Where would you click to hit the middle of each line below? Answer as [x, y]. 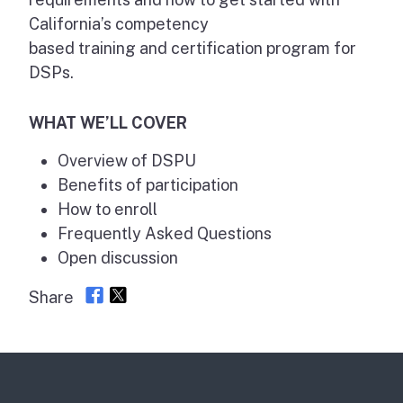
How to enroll [107, 209]
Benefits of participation [148, 184]
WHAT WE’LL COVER [108, 122]
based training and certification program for [193, 48]
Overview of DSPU [127, 160]
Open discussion [118, 257]
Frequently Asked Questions [165, 233]
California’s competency [119, 23]
